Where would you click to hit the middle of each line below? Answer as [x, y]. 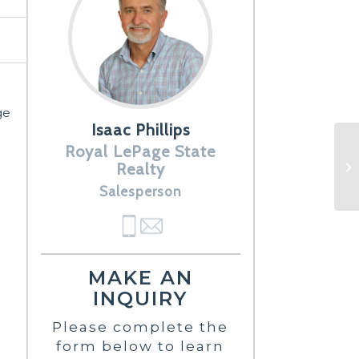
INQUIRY [140, 298]
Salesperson [140, 191]
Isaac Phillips [140, 129]
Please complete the [140, 327]
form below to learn [140, 346]
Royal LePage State [140, 151]
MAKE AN [140, 277]
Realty [140, 169]
